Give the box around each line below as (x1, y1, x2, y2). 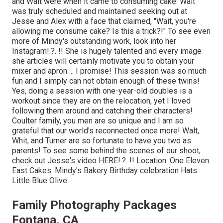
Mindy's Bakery (55, 165, 108, 175)
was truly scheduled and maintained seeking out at (12, 6, 187, 16)
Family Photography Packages (12, 198, 177, 212)
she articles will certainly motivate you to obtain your (12, 56, 194, 66)
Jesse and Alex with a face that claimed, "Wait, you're (12, 16, 196, 26)
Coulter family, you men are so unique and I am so (12, 115, 184, 125)
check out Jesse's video (12, 155, 99, 165)
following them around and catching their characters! (12, 106, 193, 115)
